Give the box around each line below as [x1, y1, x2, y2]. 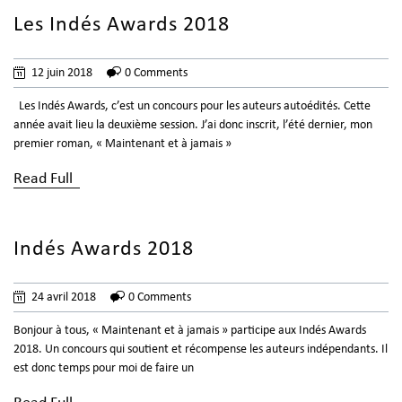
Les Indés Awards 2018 [13, 14, 230, 37]
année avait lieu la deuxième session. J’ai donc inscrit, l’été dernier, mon [13, 118, 372, 133]
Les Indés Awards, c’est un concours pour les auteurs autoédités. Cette [13, 100, 371, 114]
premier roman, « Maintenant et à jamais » [13, 137, 232, 152]
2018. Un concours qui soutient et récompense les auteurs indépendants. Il [13, 343, 388, 357]
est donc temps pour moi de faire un [13, 362, 194, 376]
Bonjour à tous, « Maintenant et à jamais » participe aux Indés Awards [13, 324, 366, 338]
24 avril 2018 [31, 291, 96, 305]
